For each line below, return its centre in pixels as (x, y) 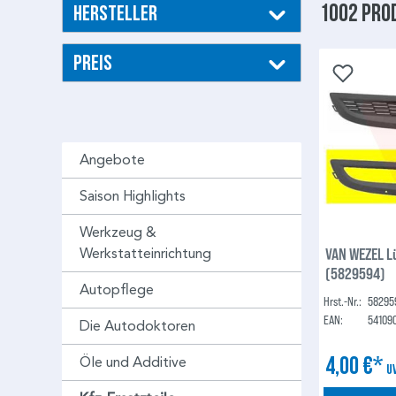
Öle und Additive (133, 362)
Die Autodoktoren (137, 326)
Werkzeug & (118, 232)
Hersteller (115, 13)
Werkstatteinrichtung (145, 254)
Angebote (112, 160)
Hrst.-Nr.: (343, 301)
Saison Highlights (133, 196)
